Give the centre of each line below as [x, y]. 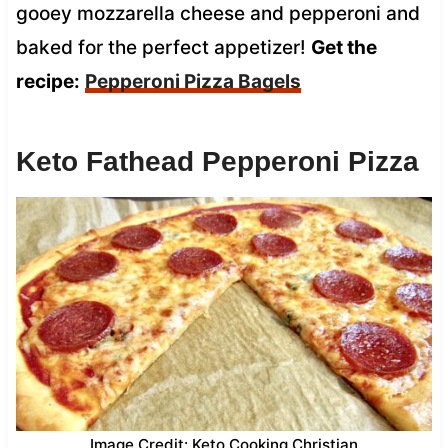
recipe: [47, 81]
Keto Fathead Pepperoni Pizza [217, 161]
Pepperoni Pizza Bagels [192, 81]
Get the [343, 47]
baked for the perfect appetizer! [163, 47]
